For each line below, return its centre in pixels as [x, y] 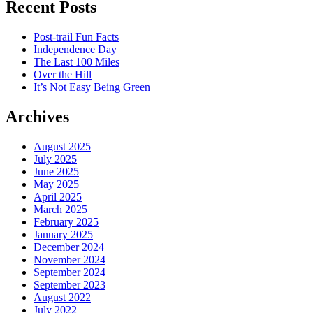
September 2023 [70, 284]
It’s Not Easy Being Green [92, 87]
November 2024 [70, 259]
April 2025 [58, 196]
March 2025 [60, 209]
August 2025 [62, 146]
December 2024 [69, 247]
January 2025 [63, 234]
